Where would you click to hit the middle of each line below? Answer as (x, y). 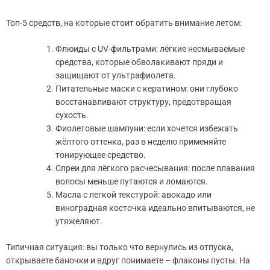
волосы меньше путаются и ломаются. (132, 181)
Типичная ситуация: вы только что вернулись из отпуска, (120, 247)
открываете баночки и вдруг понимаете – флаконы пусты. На (128, 260)
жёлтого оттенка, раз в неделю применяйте (141, 141)
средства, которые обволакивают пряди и (139, 62)
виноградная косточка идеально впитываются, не (155, 208)
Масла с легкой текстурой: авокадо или (133, 194)
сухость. (72, 115)
